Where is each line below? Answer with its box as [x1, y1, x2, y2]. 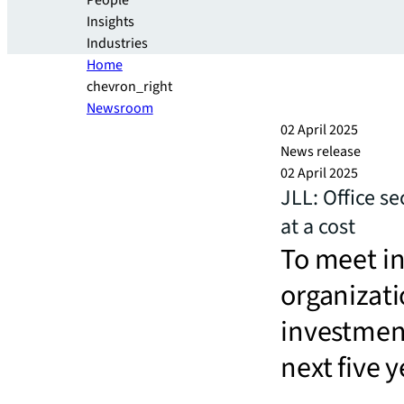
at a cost [280, 211, 355, 243]
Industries [87, 33, 148, 53]
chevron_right [87, 77, 172, 96]
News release [280, 142, 361, 161]
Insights [87, 12, 134, 32]
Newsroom [87, 98, 153, 118]
